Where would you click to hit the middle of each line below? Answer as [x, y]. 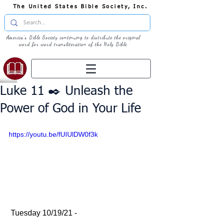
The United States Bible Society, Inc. [80, 7]
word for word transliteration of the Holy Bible [73, 44]
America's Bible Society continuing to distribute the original [73, 37]
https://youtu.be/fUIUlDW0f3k [53, 134]
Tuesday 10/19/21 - [45, 213]
